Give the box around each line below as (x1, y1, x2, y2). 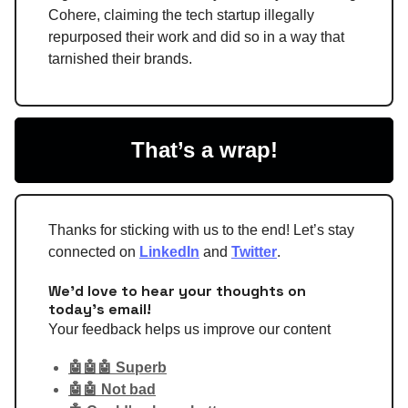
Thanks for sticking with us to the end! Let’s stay (48, 221, 354, 238)
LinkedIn (139, 243, 199, 260)
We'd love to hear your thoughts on (48, 280, 306, 301)
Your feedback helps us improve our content (48, 321, 331, 337)
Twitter (231, 243, 277, 260)
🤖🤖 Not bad (68, 381, 156, 397)
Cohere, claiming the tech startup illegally (48, 6, 314, 23)
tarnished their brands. (48, 50, 192, 66)
